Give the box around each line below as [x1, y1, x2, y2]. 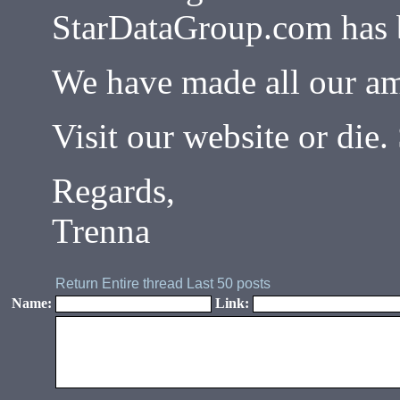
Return [55, 276, 98, 291]
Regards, [52, 171, 175, 210]
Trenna [52, 212, 150, 250]
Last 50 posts [187, 276, 271, 291]
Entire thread [102, 276, 183, 291]
